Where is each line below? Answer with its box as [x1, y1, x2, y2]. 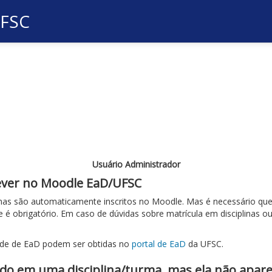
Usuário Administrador [92, 158, 180, 170]
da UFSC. [186, 238, 223, 250]
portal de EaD [132, 238, 186, 250]
